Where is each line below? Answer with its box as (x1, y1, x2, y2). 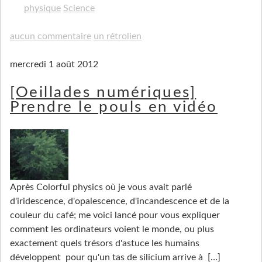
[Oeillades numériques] (10, 84, 196, 100)
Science (63, 3, 95, 13)
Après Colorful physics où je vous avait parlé (10, 182, 192, 192)
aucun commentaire (10, 31, 91, 41)
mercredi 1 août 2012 (10, 59, 98, 69)
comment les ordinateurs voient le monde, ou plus (10, 225, 214, 235)
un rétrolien (94, 31, 142, 41)
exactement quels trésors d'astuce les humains (10, 239, 199, 249)
